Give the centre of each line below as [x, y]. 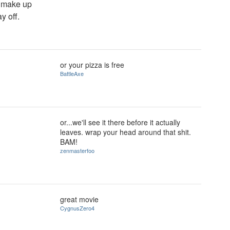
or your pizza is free [92, 65]
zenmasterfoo [77, 150]
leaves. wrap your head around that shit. [126, 132]
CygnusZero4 [77, 208]
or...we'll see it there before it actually [120, 122]
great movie [79, 199]
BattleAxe [72, 73]
